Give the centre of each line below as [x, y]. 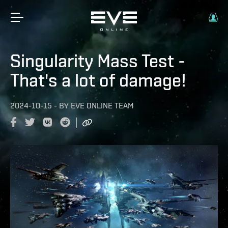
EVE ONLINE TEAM [102, 106]
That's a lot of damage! [98, 80]
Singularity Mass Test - [98, 61]
